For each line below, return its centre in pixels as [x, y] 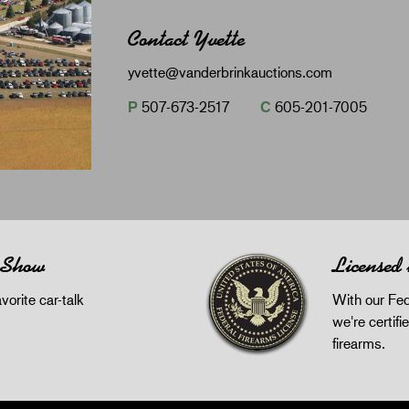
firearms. [359, 342]
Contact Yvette [186, 38]
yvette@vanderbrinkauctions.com [230, 71]
